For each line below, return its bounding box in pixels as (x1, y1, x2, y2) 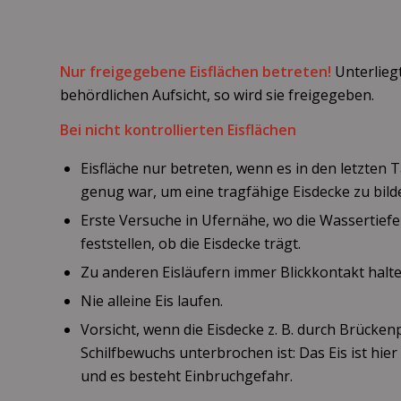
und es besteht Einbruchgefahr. (81, 365, 293, 386)
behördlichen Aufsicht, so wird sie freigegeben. (60, 84, 374, 105)
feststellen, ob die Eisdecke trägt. (81, 233, 301, 253)
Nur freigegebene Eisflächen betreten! (60, 61, 331, 81)
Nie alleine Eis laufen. (81, 290, 223, 311)
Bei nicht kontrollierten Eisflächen (60, 120, 296, 141)
